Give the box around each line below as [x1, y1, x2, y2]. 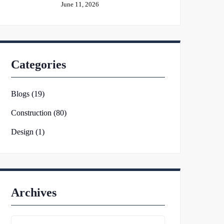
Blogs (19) [11, 89, 44, 98]
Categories [11, 58, 66, 71]
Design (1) [11, 127, 44, 136]
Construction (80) [11, 108, 66, 117]
